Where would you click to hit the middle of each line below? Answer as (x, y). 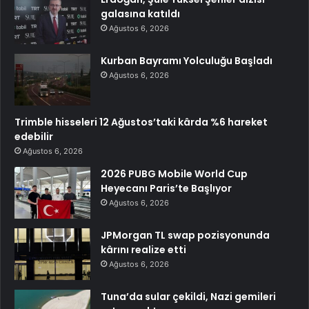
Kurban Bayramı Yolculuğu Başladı (187, 61)
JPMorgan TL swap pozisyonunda (185, 236)
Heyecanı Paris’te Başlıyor (166, 189)
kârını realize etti (143, 250)
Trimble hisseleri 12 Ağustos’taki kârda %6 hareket (141, 122)
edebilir (34, 137)
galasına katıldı (140, 14)
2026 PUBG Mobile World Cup (174, 174)
